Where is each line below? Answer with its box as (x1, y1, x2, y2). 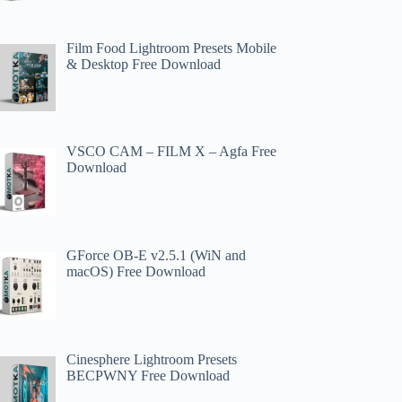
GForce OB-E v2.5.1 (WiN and (66, 248, 247, 264)
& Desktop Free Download (66, 56, 222, 72)
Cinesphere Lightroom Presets (66, 351, 238, 367)
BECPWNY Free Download (66, 367, 231, 383)
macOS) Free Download (66, 264, 206, 280)
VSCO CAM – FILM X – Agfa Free (66, 144, 277, 160)
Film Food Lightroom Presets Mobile (66, 39, 277, 56)
